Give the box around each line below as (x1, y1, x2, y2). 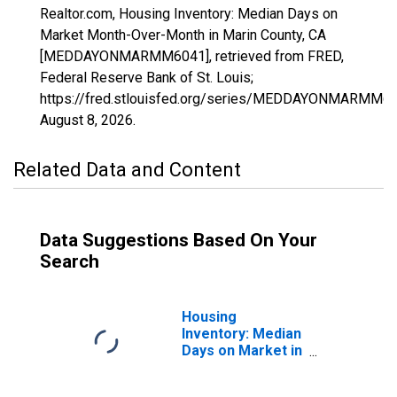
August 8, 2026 (40, 112, 133, 128)
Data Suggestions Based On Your (40, 230, 317, 251)
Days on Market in (182, 342, 302, 359)
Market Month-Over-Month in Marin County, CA (40, 27, 326, 43)
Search (40, 251, 99, 272)
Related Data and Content (13, 159, 241, 181)
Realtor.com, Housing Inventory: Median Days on (40, 5, 338, 22)
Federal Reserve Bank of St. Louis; (40, 69, 253, 86)
